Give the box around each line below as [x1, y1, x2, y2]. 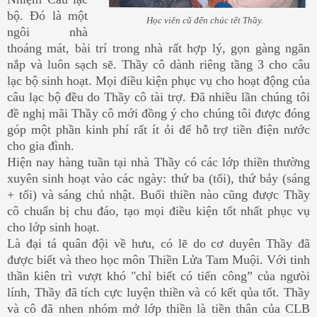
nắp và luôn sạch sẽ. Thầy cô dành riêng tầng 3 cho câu [7, 57, 310, 71]
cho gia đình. [7, 138, 74, 153]
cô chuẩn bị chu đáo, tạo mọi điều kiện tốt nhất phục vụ [7, 203, 310, 218]
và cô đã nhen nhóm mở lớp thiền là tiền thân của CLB [7, 301, 310, 316]
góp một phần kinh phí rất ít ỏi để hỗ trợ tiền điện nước [7, 122, 310, 137]
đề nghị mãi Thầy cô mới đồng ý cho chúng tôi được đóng [7, 105, 310, 120]
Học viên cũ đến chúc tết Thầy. [146, 14, 263, 25]
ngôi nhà [7, 24, 88, 39]
